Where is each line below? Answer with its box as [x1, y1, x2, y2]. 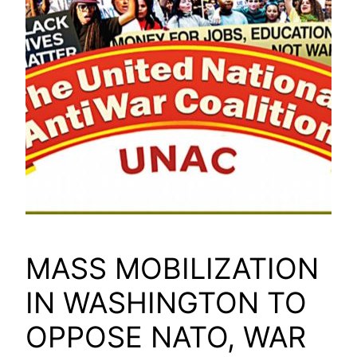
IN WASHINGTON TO [25, 285, 307, 321]
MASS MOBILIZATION [25, 251, 319, 287]
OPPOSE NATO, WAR [25, 320, 306, 355]
